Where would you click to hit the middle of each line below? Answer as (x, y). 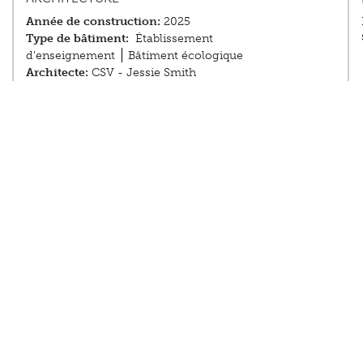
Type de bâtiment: (78, 38)
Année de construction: (94, 21)
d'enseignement (71, 55)
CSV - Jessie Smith (143, 72)
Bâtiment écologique (185, 55)
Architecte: (58, 72)
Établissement (174, 38)
